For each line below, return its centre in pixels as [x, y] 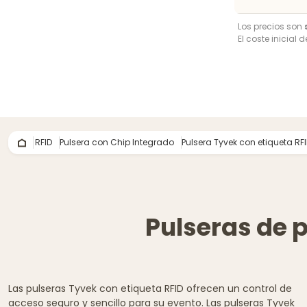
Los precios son [271, 26]
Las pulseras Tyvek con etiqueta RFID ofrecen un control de [150, 288]
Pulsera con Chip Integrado [117, 142]
